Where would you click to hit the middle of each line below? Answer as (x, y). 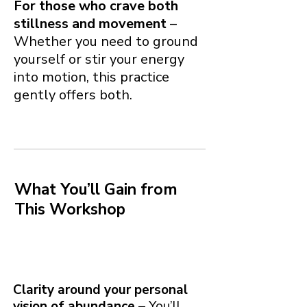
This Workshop (70, 209)
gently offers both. (73, 95)
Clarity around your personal (100, 290)
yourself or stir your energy (99, 59)
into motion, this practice (91, 77)
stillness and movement (90, 23)
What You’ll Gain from (96, 189)
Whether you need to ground (106, 41)
